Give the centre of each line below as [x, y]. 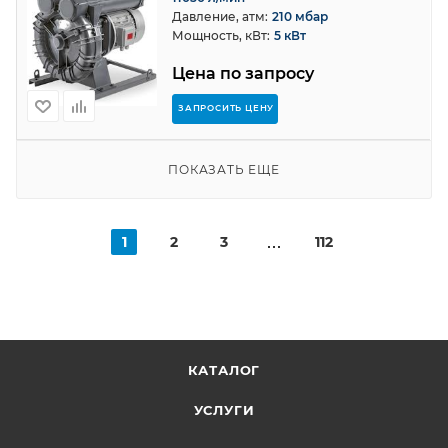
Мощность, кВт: [221, 35]
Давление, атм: [220, 16]
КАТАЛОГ [224, 370]
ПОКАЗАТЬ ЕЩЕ [224, 169]
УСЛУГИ [224, 410]
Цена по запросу [243, 73]
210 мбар [300, 16]
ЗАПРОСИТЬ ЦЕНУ [226, 108]
